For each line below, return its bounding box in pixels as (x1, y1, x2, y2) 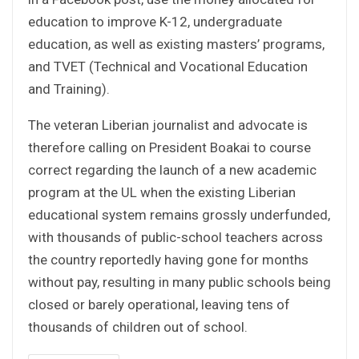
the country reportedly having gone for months (28, 251, 309, 268)
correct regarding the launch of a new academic (28, 161, 317, 178)
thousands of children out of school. (28, 318, 248, 335)
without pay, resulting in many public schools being (28, 273, 331, 290)
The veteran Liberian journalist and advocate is (28, 116, 308, 133)
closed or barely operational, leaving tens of (28, 296, 290, 313)
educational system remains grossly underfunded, (28, 206, 330, 223)
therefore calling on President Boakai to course (28, 139, 311, 155)
